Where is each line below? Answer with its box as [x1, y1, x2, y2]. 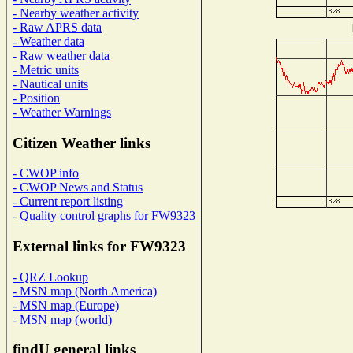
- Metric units [13, 62, 79, 76]
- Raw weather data [13, 48, 110, 62]
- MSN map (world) [13, 312, 112, 326]
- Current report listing [13, 195, 123, 209]
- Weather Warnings [13, 105, 111, 119]
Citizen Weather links [13, 134, 150, 151]
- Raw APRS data [13, 20, 102, 34]
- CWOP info [13, 166, 79, 180]
